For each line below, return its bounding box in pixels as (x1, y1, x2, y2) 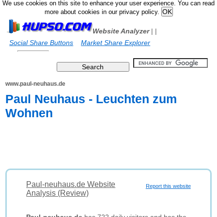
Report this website (145, 183, 191, 189)
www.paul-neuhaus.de (5, 80, 66, 87)
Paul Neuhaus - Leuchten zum (5, 92, 177, 106)
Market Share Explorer (81, 39, 151, 46)
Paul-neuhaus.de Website (26, 180, 116, 188)
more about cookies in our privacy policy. (44, 9, 161, 15)
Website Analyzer (93, 27, 150, 35)
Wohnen (5, 106, 53, 120)
